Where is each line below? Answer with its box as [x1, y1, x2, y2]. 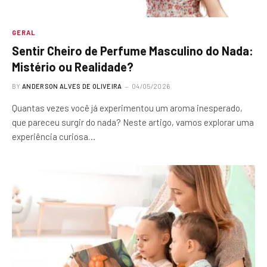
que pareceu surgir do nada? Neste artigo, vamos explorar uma [12, 116, 254, 128]
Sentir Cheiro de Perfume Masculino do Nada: [12, 43, 253, 58]
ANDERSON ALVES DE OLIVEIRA [22, 82, 122, 90]
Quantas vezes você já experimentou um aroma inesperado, [12, 102, 243, 113]
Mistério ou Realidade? [12, 59, 133, 74]
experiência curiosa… [12, 131, 95, 142]
